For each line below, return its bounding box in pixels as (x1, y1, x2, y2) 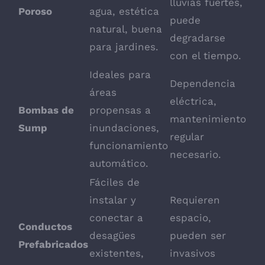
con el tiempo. (170, 50, 241, 62)
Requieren (170, 194, 220, 206)
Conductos (18, 221, 72, 233)
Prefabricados (18, 238, 88, 251)
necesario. (170, 148, 221, 161)
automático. (89, 157, 148, 170)
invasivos (170, 247, 215, 260)
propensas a (89, 104, 151, 117)
